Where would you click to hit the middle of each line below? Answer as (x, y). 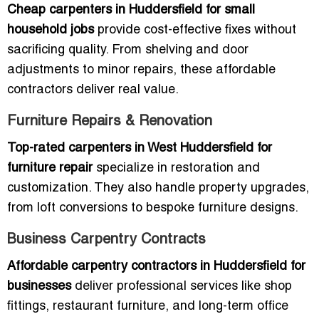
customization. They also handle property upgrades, (158, 189)
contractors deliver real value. (93, 90)
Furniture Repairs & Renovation (110, 122)
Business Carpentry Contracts (106, 240)
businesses (39, 287)
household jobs (51, 31)
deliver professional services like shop (182, 287)
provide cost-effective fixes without (195, 31)
